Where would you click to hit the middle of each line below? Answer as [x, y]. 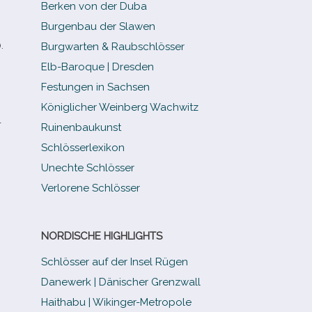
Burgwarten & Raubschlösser [113, 47]
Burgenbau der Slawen [99, 26]
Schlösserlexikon [83, 148]
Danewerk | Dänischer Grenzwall [121, 282]
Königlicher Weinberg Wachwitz [120, 107]
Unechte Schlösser [88, 168]
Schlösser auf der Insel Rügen [115, 262]
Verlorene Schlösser [91, 188]
